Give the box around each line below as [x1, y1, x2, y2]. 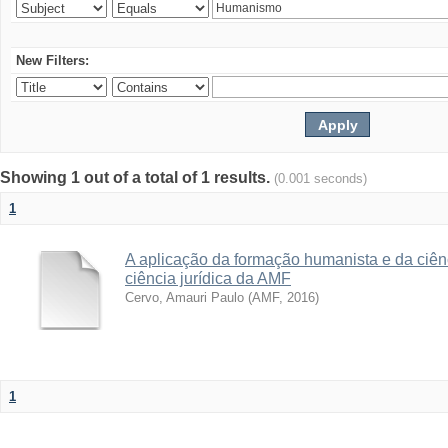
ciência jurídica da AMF [125, 270, 291, 287]
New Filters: [16, 53, 89, 68]
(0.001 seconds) [274, 171, 367, 186]
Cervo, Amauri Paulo [125, 290, 244, 305]
